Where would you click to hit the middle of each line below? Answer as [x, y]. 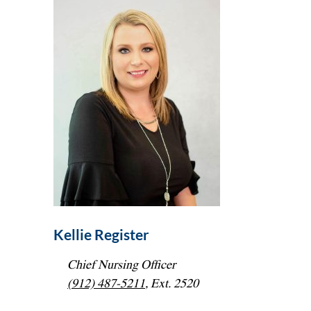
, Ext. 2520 [172, 284]
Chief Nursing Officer [121, 265]
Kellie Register [101, 234]
